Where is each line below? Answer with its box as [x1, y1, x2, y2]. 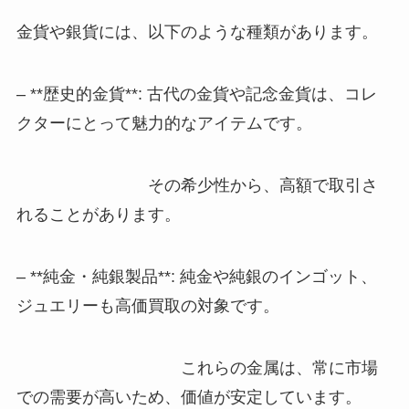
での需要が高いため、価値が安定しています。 [16, 387, 362, 406]
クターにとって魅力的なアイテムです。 [16, 114, 312, 133]
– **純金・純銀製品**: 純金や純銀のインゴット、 [16, 267, 377, 286]
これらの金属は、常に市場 [16, 358, 378, 377]
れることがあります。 [16, 204, 181, 224]
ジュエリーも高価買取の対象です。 [16, 296, 279, 315]
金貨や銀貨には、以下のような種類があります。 [16, 23, 378, 42]
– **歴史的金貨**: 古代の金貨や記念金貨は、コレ [16, 85, 377, 104]
